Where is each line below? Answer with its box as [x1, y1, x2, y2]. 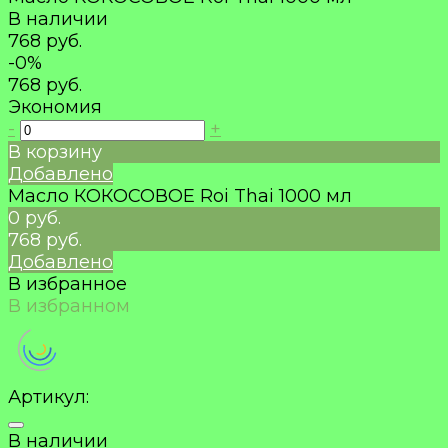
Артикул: [8, 386, 89, 409]
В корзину [8, 141, 102, 164]
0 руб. [8, 207, 61, 230]
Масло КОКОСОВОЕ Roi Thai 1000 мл [8, 185, 352, 208]
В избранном [8, 295, 130, 318]
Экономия [8, 96, 102, 119]
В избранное [8, 273, 127, 296]
